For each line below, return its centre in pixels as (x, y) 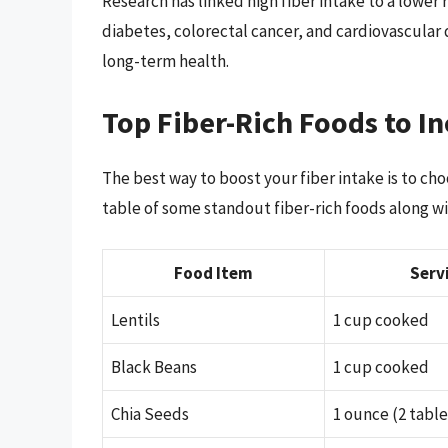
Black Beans (154, 366)
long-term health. (165, 60)
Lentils (135, 319)
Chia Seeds (150, 413)
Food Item (213, 272)
